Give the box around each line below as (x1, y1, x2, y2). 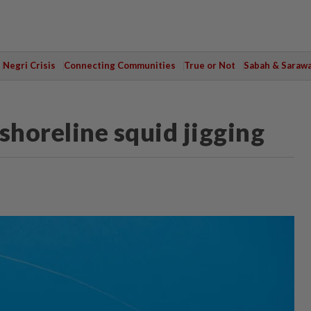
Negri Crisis (2, 60, 56, 71)
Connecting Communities (63, 60, 176, 71)
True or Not (183, 60, 235, 71)
